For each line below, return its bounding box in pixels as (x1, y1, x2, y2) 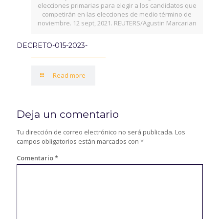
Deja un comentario (16, 108, 119, 121)
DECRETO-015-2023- (16, 41, 88, 50)
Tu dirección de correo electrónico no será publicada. (16, 128, 174, 137)
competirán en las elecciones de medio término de (42, 10, 192, 19)
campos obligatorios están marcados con (16, 137, 140, 146)
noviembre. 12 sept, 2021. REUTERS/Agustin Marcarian (37, 19, 197, 28)
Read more (52, 71, 86, 80)
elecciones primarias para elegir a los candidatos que (37, 1, 197, 10)
